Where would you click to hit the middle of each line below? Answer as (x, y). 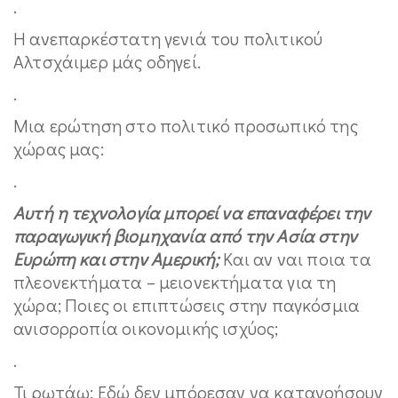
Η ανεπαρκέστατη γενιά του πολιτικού (168, 38)
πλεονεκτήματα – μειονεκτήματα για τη (175, 282)
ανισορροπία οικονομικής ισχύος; (146, 328)
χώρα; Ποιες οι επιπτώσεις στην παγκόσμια (187, 305)
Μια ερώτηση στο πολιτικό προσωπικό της (186, 125)
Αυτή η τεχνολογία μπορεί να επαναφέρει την (192, 212)
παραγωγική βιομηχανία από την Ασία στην (186, 235)
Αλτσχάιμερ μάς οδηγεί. (107, 61)
